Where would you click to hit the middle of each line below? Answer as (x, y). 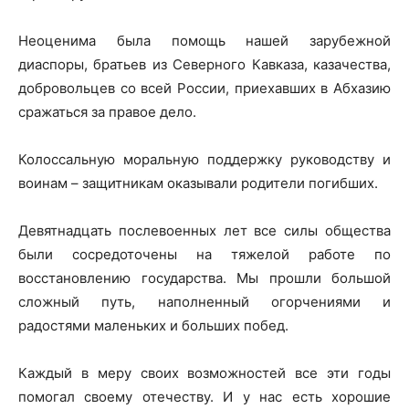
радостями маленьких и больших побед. (153, 325)
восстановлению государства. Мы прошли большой (204, 278)
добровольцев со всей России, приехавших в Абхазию (204, 88)
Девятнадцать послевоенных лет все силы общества (204, 231)
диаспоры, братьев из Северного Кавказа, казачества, (204, 64)
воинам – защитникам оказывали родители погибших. (198, 183)
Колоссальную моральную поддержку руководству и (204, 159)
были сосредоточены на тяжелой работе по (204, 254)
